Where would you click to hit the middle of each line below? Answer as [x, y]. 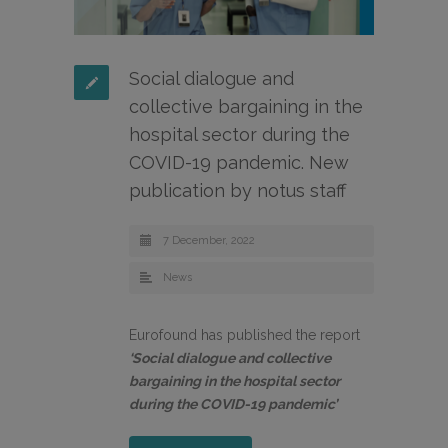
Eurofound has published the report [244, 335]
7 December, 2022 [209, 241]
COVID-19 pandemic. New [239, 163]
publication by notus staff [237, 191]
